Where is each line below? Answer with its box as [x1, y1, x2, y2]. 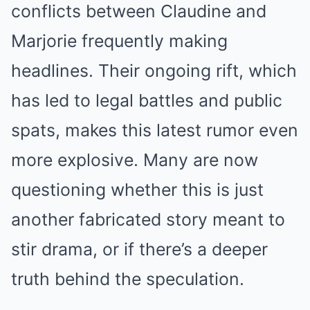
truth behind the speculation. [11, 268, 244, 290]
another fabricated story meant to [11, 209, 285, 230]
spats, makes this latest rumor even [11, 120, 298, 141]
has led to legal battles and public [11, 90, 282, 111]
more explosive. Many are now [11, 149, 258, 171]
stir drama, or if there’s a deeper [11, 239, 268, 260]
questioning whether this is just [11, 179, 264, 201]
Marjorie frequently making [11, 30, 228, 52]
